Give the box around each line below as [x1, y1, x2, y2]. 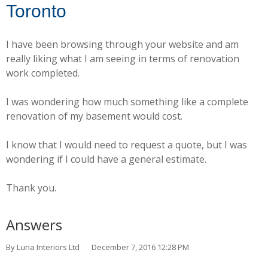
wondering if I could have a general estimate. [6, 153, 206, 166]
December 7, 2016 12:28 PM [92, 242, 189, 252]
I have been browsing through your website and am [6, 38, 239, 51]
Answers [6, 215, 62, 234]
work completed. [6, 66, 80, 80]
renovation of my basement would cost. [6, 109, 182, 123]
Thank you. [6, 181, 56, 194]
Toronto [6, 1, 66, 21]
